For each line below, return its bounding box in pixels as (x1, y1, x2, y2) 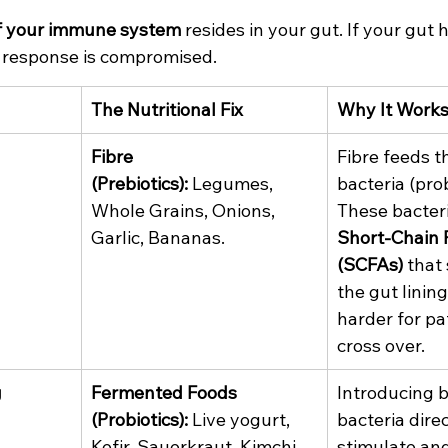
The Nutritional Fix (91, 98, 243, 122)
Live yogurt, (188, 408, 294, 432)
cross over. (337, 334, 425, 358)
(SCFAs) (337, 253, 403, 277)
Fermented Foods (91, 381, 241, 405)
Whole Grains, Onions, (91, 199, 279, 223)
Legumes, (188, 172, 277, 196)
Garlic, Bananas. (91, 226, 225, 250)
